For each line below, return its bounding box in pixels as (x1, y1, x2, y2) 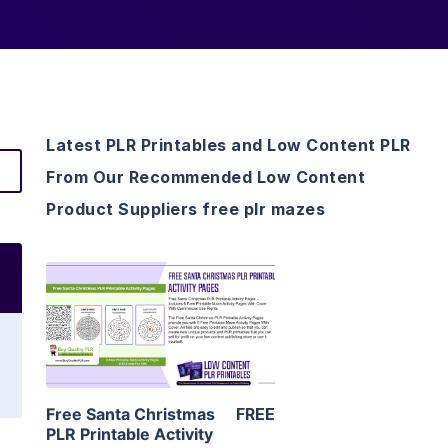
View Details (110, 286, 211, 307)
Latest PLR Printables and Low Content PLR (46, 135, 411, 156)
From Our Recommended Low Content (46, 167, 365, 188)
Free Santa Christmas (46, 404, 215, 425)
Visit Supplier (107, 343, 214, 364)
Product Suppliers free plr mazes (46, 199, 325, 220)
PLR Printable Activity (46, 424, 213, 445)
